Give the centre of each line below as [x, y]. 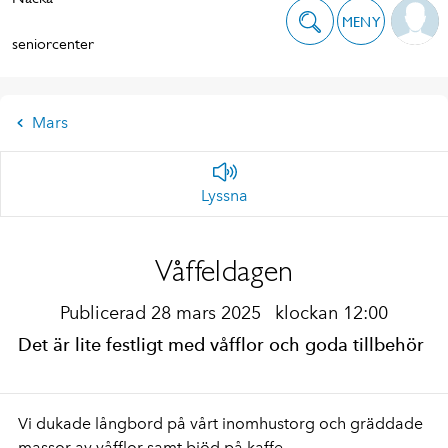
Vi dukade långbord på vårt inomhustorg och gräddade [220, 423]
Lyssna [224, 195]
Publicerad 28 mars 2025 [163, 313]
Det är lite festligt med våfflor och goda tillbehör [221, 344]
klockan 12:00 [331, 313]
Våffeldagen [224, 270]
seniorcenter [53, 43]
